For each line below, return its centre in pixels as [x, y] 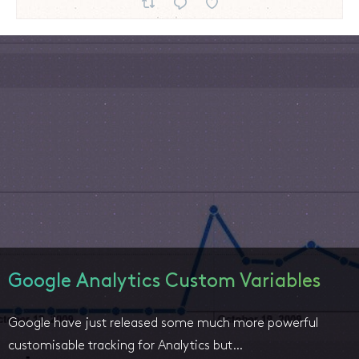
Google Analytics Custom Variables [164, 282]
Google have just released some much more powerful [163, 324]
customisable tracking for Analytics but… [125, 346]
